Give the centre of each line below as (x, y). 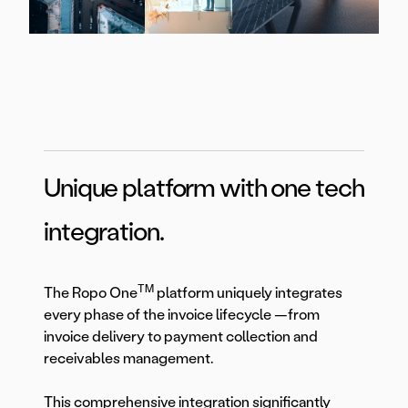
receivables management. (130, 359)
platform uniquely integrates (248, 293)
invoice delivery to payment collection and (181, 337)
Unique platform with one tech (204, 188)
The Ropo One (91, 293)
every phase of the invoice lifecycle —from (182, 315)
